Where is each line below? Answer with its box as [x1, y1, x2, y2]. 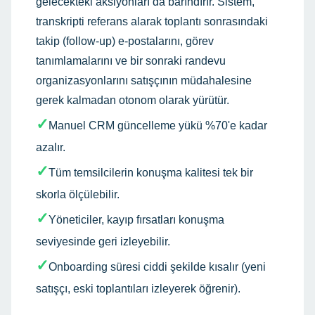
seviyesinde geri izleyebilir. [36, 236, 170, 247]
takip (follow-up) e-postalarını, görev [36, 35, 214, 47]
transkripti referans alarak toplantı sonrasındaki [36, 15, 268, 27]
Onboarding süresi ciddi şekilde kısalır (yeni [49, 261, 266, 273]
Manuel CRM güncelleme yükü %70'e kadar [49, 120, 267, 131]
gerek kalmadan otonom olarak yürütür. [36, 94, 229, 106]
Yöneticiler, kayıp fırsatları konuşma [49, 214, 224, 226]
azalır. [36, 141, 65, 153]
